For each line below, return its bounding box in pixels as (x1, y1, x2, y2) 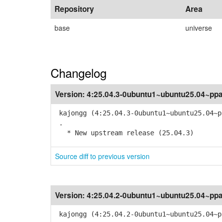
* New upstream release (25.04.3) (55, 129, 194, 137)
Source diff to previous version (55, 151, 150, 161)
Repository (55, 3, 94, 14)
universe (185, 23, 212, 33)
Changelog (51, 64, 107, 81)
